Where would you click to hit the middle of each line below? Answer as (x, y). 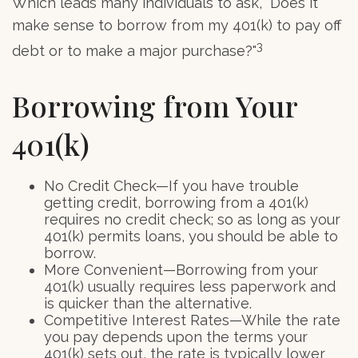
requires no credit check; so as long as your (192, 219)
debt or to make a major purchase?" (134, 50)
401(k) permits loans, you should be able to (191, 236)
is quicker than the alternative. (148, 303)
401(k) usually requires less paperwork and (190, 286)
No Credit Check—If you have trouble (171, 185)
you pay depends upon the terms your (176, 336)
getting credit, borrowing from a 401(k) (176, 202)
